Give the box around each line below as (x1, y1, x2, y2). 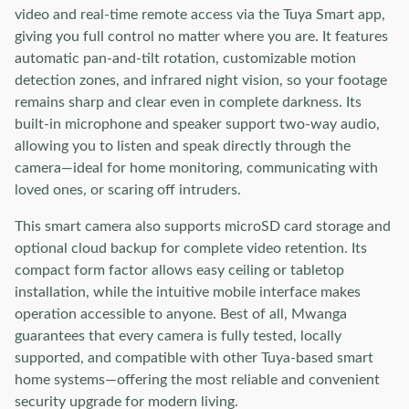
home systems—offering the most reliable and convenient (15, 372, 380, 387)
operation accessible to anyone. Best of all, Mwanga (15, 307, 347, 321)
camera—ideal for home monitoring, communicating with (15, 161, 378, 175)
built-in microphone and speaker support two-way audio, (15, 117, 380, 131)
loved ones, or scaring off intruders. (15, 183, 241, 197)
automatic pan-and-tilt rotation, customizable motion (15, 51, 356, 66)
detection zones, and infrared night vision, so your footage (15, 73, 387, 88)
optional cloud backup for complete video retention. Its (15, 241, 367, 256)
